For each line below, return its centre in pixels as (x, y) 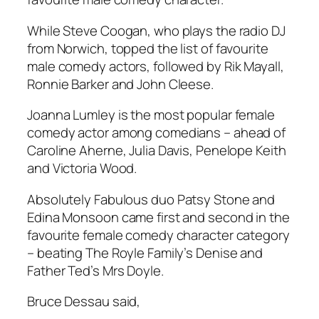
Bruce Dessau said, (84, 302)
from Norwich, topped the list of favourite (148, 48)
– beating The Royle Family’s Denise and (145, 252)
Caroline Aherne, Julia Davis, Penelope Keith (157, 151)
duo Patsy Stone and (212, 199)
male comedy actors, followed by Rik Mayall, (156, 66)
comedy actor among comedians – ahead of (157, 133)
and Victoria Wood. (82, 168)
